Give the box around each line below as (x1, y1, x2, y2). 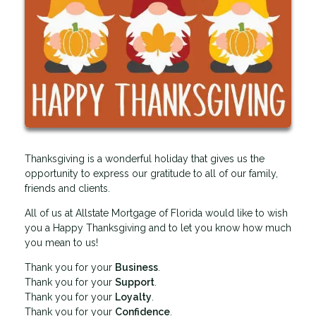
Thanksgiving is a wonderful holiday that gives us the (25, 152, 265, 164)
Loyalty (115, 291, 152, 303)
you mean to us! (25, 236, 98, 248)
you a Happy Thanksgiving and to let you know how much (25, 221, 291, 233)
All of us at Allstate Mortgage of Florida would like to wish (25, 207, 288, 219)
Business (115, 261, 158, 273)
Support (115, 276, 154, 288)
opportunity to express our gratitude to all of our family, (25, 167, 278, 179)
